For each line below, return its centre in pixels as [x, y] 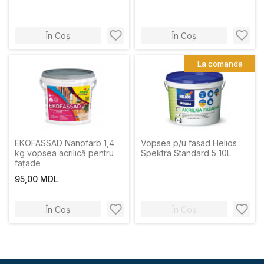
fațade [28, 163]
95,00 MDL [37, 179]
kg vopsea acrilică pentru [64, 153]
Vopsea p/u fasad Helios [189, 143]
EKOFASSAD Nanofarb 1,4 [65, 143]
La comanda [220, 64]
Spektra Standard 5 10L [225, 153]
